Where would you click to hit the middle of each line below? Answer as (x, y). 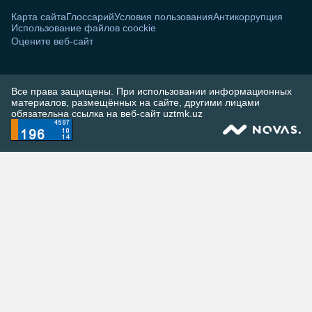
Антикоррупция (248, 16)
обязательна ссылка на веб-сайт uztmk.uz (107, 113)
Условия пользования (164, 16)
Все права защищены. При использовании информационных (151, 91)
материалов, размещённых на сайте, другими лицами (135, 102)
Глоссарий (90, 16)
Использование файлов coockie (84, 28)
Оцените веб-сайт (52, 41)
